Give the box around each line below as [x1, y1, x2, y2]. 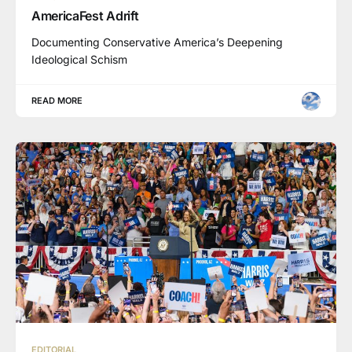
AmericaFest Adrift [31, 8, 139, 24]
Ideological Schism [31, 53, 127, 66]
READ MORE [31, 95, 83, 106]
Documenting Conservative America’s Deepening [31, 35, 283, 49]
